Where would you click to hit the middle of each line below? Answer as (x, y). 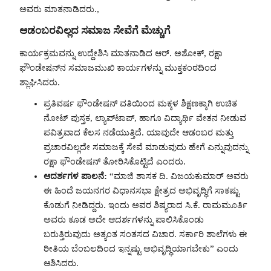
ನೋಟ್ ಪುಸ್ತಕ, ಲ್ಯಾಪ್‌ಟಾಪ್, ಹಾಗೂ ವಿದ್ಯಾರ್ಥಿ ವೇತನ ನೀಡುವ (145, 118)
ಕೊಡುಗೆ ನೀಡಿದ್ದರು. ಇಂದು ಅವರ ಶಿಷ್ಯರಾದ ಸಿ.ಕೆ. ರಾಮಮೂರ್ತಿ (145, 205)
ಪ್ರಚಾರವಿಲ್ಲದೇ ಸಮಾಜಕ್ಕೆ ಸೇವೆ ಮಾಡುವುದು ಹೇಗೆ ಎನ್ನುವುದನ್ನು (146, 147)
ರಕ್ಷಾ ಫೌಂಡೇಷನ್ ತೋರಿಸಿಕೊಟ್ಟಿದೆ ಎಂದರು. (115, 161)
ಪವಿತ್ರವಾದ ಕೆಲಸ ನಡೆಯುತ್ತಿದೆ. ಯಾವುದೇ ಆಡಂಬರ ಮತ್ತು (139, 132)
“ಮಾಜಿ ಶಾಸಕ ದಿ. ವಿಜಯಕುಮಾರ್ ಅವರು (178, 176)
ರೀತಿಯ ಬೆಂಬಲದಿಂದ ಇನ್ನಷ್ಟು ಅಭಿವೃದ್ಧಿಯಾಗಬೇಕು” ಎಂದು (141, 248)
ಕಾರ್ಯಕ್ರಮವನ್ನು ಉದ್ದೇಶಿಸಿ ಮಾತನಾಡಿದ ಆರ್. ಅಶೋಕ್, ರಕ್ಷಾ (121, 54)
